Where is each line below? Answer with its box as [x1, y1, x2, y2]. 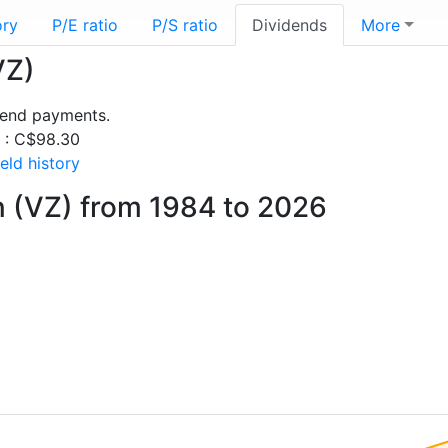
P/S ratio [152, 15, 218, 35]
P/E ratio [52, 15, 118, 35]
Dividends [252, 15, 327, 35]
